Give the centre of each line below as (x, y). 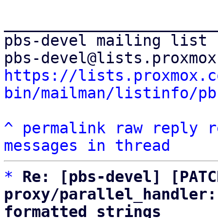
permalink (64, 128)
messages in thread (87, 145)
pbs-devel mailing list (106, 40)
